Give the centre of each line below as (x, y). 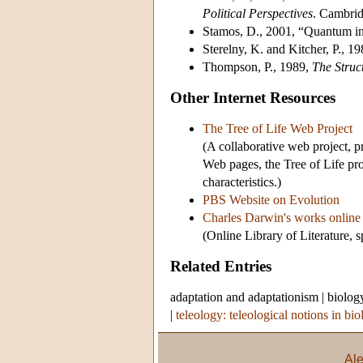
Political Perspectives (258, 14)
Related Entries (221, 267)
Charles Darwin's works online (282, 218)
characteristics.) (242, 182)
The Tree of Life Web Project (278, 129)
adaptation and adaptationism (244, 297)
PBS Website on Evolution (271, 200)
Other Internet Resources (253, 98)
